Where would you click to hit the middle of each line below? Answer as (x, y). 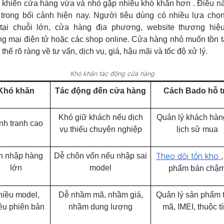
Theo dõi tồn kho (187, 156)
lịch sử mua (197, 129)
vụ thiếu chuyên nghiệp (100, 129)
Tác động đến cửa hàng (100, 90)
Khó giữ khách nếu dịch (100, 117)
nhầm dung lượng (100, 206)
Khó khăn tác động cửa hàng (112, 73)
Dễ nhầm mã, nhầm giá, (100, 194)
